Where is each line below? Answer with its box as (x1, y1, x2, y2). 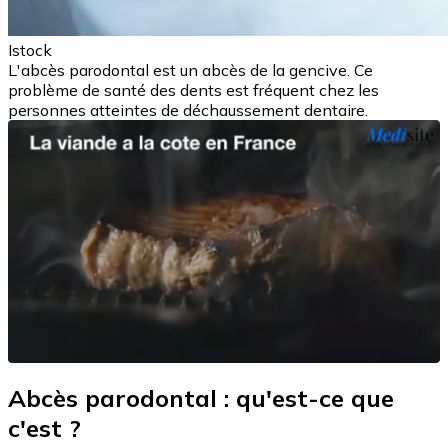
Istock (8, 40, 52, 61)
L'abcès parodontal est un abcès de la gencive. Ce (8, 60, 373, 81)
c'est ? (8, 413, 81, 444)
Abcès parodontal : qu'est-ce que (8, 383, 394, 414)
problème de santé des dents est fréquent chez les (8, 80, 379, 101)
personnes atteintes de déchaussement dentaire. (8, 100, 368, 121)
